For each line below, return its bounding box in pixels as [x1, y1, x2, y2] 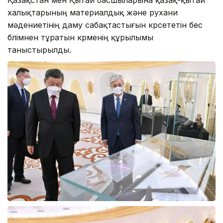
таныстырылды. [7, 44, 71, 55]
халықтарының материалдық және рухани [7, 7, 178, 17]
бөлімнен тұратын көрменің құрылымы [7, 32, 153, 42]
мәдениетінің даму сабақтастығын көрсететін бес [7, 19, 203, 30]
